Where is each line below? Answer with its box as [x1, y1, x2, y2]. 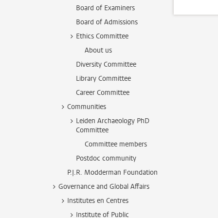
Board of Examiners [76, 3, 135, 13]
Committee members [85, 140, 147, 149]
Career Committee [76, 88, 129, 97]
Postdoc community [76, 154, 136, 163]
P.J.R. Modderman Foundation [67, 168, 158, 177]
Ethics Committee [76, 32, 128, 41]
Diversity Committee [76, 60, 136, 69]
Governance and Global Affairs [58, 182, 149, 191]
